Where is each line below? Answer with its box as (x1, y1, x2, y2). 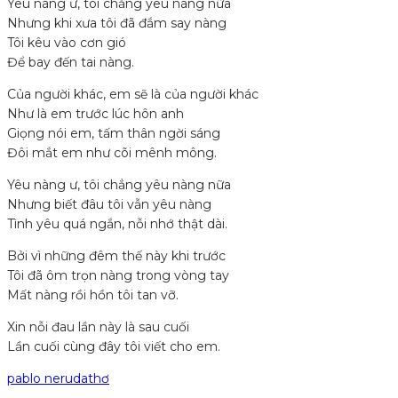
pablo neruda (7, 370, 88, 387)
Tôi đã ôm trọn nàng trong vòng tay (7, 267, 229, 284)
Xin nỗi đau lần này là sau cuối (7, 319, 189, 336)
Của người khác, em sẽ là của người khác (7, 86, 259, 103)
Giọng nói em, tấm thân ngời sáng (7, 125, 220, 142)
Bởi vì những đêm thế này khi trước (7, 248, 226, 265)
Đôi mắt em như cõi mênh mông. (7, 145, 217, 162)
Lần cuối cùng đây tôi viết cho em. (7, 338, 220, 355)
